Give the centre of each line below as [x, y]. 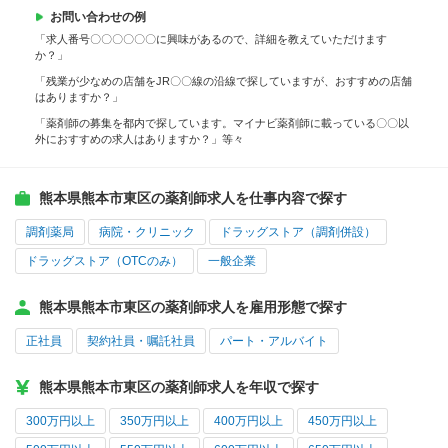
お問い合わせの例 [98, 17]
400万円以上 [248, 421]
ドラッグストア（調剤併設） [298, 232]
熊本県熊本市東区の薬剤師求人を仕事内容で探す [193, 198]
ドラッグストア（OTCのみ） [104, 261]
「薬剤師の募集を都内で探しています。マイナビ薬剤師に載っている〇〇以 [222, 123]
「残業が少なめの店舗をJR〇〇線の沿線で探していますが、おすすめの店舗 [223, 81]
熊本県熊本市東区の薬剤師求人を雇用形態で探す [193, 307]
